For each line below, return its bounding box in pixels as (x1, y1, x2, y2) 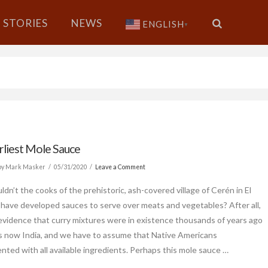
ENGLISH (142, 19, 184, 30)
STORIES (2, 17, 48, 29)
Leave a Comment (95, 163, 146, 170)
